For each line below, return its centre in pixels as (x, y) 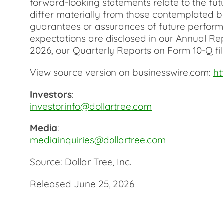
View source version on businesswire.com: (121, 72)
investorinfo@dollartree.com (91, 106)
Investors (51, 94)
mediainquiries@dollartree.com (98, 140)
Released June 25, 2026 (82, 184)
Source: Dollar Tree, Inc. (81, 162)
